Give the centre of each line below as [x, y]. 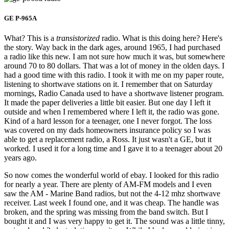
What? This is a [30, 38]
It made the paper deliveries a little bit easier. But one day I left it [107, 103]
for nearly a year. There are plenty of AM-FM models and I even [108, 185]
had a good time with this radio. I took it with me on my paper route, [114, 75]
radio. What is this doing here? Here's [161, 38]
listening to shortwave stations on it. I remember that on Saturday [108, 84]
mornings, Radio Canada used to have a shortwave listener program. [114, 94]
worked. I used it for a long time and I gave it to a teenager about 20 [113, 149]
